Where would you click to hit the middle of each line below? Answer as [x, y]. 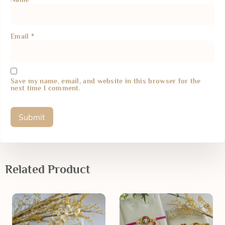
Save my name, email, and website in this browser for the [106, 81]
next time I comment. [46, 88]
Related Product [48, 169]
